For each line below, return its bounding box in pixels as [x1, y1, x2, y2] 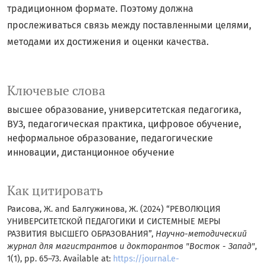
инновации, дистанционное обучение [7, 147, 174, 159]
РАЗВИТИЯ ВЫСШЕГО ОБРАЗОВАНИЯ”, [7, 229, 156, 240]
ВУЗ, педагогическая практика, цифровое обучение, [7, 118, 241, 130]
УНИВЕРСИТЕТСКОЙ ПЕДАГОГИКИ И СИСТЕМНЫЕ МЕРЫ [7, 216, 221, 227]
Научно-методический [156, 229, 247, 240]
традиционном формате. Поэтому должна [7, 3, 193, 15]
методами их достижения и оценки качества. [7, 36, 209, 48]
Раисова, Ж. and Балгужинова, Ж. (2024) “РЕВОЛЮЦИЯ [7, 204, 221, 215]
